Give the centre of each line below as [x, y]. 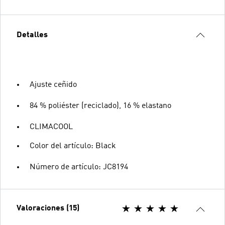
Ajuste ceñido [53, 85]
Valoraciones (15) [48, 208]
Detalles [32, 35]
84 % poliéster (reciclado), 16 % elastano [100, 106]
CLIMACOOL [51, 127]
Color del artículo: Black [73, 146]
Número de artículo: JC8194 [79, 167]
